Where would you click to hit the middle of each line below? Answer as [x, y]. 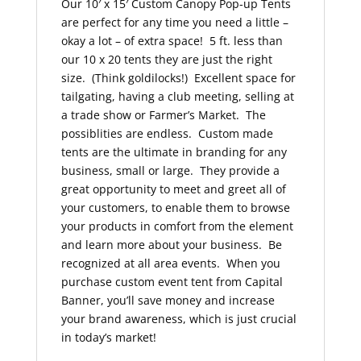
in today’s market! [108, 338]
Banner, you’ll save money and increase [168, 301]
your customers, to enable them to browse [175, 208]
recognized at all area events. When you [170, 263]
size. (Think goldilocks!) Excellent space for [178, 78]
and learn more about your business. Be [171, 245]
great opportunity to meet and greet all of [173, 189]
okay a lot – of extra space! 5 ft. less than [172, 41]
